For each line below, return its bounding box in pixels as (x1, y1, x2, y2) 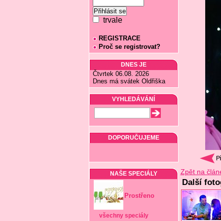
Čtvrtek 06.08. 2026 (92, 70, 149, 77)
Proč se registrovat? (98, 43, 160, 50)
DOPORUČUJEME (108, 134, 159, 141)
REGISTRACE (98, 35, 141, 42)
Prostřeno (124, 192, 154, 199)
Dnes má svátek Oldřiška (92, 77, 165, 85)
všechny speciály (99, 212, 148, 219)
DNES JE (120, 61, 147, 68)
